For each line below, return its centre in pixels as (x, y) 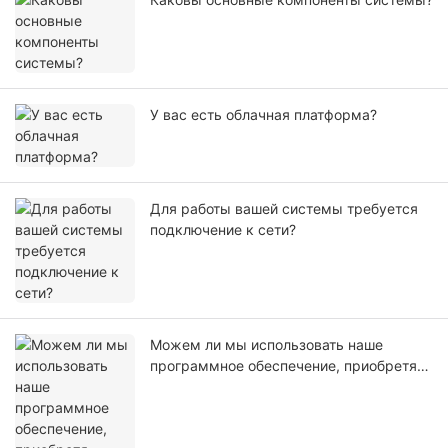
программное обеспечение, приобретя (283, 366)
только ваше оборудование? (247, 387)
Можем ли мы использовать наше (266, 345)
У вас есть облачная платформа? (263, 115)
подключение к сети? (223, 230)
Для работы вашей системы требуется (284, 209)
